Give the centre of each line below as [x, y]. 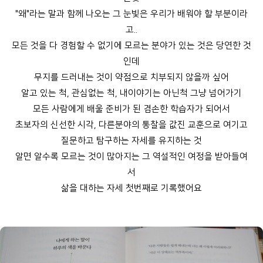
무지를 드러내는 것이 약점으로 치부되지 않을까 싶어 [131, 77]
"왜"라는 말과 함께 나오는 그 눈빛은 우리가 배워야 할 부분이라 [131, 14]
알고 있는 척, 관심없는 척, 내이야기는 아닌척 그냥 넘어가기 [131, 93]
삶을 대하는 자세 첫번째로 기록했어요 [131, 188]
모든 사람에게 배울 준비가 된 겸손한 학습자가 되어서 [131, 109]
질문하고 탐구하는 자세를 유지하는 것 [131, 141]
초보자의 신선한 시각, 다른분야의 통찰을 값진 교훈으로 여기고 [131, 125]
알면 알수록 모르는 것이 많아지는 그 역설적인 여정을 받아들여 [131, 157]
